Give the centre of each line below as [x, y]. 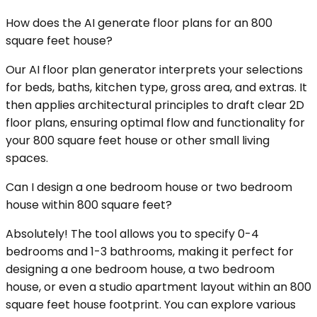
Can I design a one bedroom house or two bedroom [149, 188]
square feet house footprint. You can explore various [151, 305]
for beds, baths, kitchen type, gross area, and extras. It [156, 88]
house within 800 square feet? [89, 205]
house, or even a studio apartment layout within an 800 [158, 287]
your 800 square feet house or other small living [138, 141]
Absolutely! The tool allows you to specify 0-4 [132, 234]
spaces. [27, 158]
